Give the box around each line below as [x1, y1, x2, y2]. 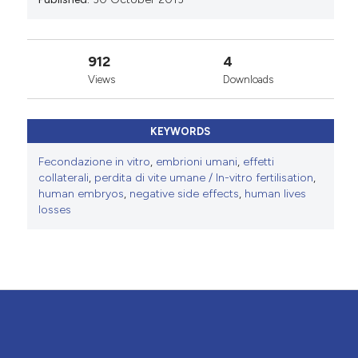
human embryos [38, 187, 124, 201]
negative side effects [129, 187, 239, 201]
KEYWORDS [150, 125, 211, 138]
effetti [242, 155, 274, 169]
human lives [244, 187, 306, 201]
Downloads [222, 74, 273, 86]
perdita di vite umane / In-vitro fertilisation [93, 171, 313, 185]
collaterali [38, 171, 89, 185]
